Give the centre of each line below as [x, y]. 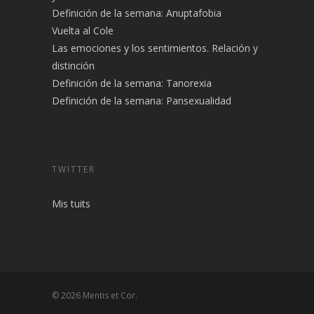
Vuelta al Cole [83, 30]
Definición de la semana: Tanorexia [132, 83]
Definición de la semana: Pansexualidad [142, 101]
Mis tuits [71, 204]
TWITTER [74, 169]
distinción [73, 66]
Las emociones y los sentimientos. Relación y [155, 48]
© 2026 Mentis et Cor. [95, 295]
